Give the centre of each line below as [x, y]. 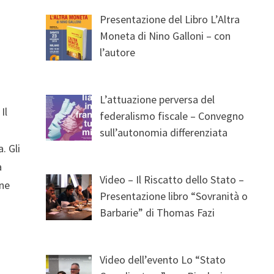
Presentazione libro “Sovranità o [174, 196]
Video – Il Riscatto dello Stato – [172, 180]
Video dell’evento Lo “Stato [163, 259]
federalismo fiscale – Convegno [172, 116]
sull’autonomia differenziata [164, 133]
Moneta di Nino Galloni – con [165, 36]
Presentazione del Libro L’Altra [170, 20]
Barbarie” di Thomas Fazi [157, 213]
